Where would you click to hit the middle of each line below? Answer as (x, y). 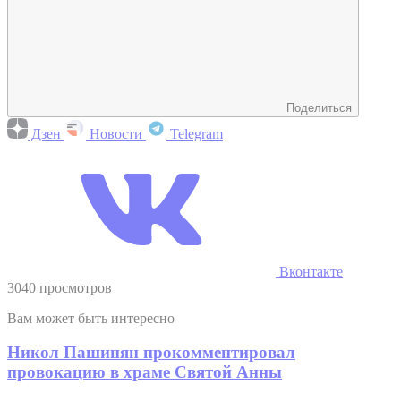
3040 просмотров (60, 287)
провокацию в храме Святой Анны (145, 372)
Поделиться (319, 107)
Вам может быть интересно (91, 318)
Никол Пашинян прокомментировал (151, 353)
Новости (116, 133)
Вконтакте (309, 271)
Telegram (195, 133)
